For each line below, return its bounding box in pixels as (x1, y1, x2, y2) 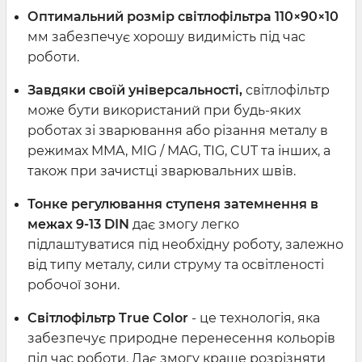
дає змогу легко (129, 217, 239, 233)
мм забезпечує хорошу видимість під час (27, 29, 305, 45)
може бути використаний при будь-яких (27, 103, 301, 119)
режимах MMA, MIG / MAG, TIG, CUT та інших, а (27, 143, 330, 159)
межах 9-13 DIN (27, 217, 129, 233)
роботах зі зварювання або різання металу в (27, 123, 328, 139)
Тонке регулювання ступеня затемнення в (27, 196, 318, 213)
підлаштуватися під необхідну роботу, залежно (27, 237, 343, 253)
